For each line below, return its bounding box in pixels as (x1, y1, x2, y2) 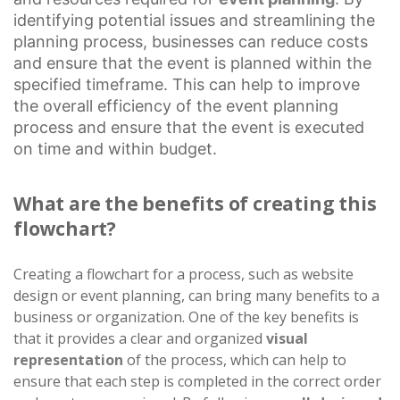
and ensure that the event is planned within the (13, 53, 371, 72)
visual (266, 328, 308, 348)
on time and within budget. (13, 138, 217, 158)
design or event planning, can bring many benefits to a (13, 285, 379, 305)
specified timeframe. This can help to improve (13, 74, 360, 94)
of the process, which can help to (123, 349, 346, 370)
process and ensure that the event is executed (13, 117, 364, 137)
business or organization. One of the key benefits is (13, 306, 359, 327)
